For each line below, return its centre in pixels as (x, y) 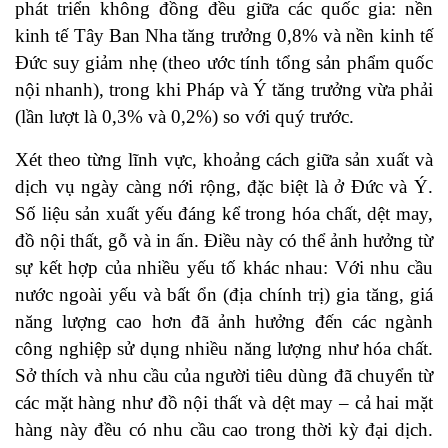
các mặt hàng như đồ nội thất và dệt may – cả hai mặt (224, 403)
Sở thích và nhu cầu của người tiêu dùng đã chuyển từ (224, 376)
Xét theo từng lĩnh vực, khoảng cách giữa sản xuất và (224, 160)
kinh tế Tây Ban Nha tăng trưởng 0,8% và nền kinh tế (224, 36)
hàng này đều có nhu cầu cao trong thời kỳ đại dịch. (224, 430)
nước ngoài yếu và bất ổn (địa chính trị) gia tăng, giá (224, 295)
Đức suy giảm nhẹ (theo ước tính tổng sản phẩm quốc (224, 63)
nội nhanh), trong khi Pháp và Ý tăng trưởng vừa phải (224, 90)
